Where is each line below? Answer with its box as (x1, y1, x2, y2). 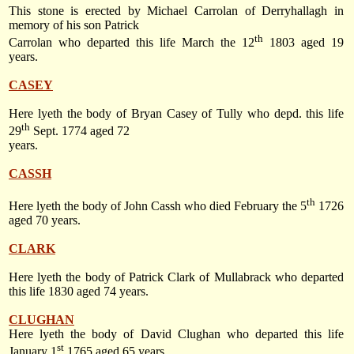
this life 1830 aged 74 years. (9, 284, 149, 298)
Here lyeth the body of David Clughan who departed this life (9, 326, 344, 341)
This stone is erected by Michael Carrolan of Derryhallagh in (9, 3, 344, 17)
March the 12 (182, 36, 254, 50)
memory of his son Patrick (9, 17, 139, 32)
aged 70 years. (9, 213, 81, 227)
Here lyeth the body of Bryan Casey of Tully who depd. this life (9, 107, 344, 121)
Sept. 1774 (30, 124, 87, 138)
